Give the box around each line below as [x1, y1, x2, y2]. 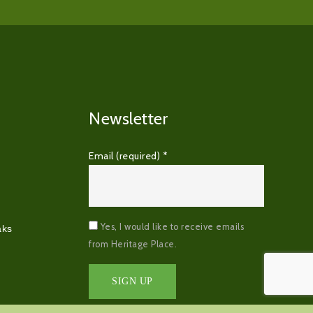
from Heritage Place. [89, 239, 177, 250]
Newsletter [89, 108, 168, 129]
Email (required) [89, 150, 163, 163]
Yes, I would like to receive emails [98, 221, 244, 233]
